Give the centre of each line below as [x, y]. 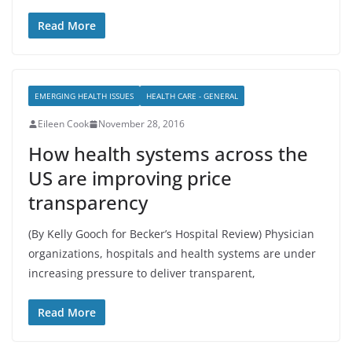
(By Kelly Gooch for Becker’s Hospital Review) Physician [171, 234]
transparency [88, 202]
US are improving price [130, 178]
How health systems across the [168, 154]
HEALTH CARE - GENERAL [192, 96]
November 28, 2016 [141, 124]
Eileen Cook [63, 124]
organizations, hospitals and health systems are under [172, 253]
